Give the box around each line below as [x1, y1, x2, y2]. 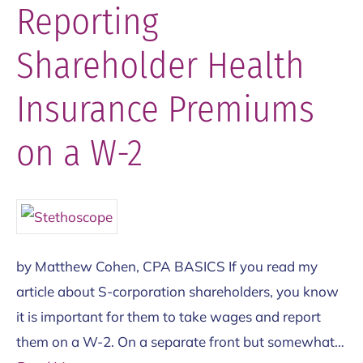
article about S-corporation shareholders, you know [16, 283, 339, 301]
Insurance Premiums [16, 88, 314, 132]
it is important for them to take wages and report [16, 308, 321, 326]
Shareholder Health [16, 44, 305, 88]
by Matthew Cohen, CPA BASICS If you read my [16, 258, 318, 275]
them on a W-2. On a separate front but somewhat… [16, 333, 344, 351]
